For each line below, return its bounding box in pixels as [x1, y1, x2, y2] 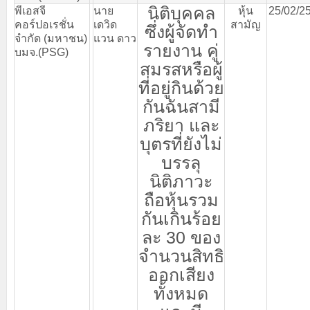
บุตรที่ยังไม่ [140, 134, 222, 154]
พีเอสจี [15, 5, 46, 17]
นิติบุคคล [147, 3, 215, 23]
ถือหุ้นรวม [143, 190, 219, 210]
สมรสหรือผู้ [139, 60, 223, 79]
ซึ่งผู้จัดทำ [144, 22, 218, 42]
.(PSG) [35, 46, 69, 58]
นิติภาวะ [149, 172, 212, 191]
